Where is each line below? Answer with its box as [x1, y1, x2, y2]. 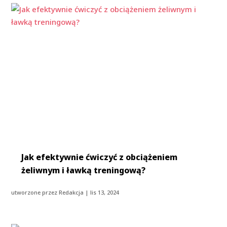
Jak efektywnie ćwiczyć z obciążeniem [21, 152, 178, 163]
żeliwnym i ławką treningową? [21, 165, 146, 176]
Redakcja [59, 188, 84, 197]
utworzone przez [11, 188, 59, 197]
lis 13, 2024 [90, 188, 120, 197]
